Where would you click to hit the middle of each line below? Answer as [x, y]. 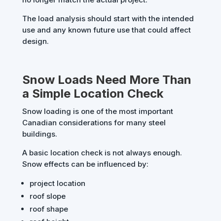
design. [35, 41]
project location [57, 184]
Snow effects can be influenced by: [85, 164]
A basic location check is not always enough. [102, 153]
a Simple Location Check [92, 94]
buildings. [39, 134]
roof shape [49, 209]
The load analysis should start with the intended [108, 19]
